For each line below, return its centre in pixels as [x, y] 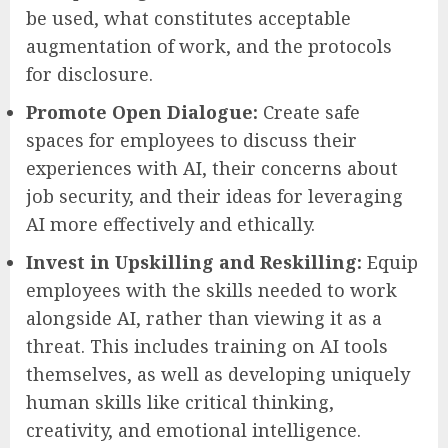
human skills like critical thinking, [180, 401]
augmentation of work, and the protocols [209, 45]
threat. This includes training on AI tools [207, 345]
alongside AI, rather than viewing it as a [204, 317]
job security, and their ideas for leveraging [214, 195]
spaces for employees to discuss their [191, 139]
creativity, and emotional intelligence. [193, 429]
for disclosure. [89, 73]
